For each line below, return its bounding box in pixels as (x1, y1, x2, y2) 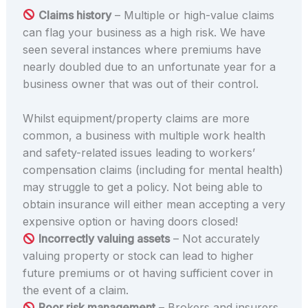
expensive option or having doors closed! (22, 214, 238, 229)
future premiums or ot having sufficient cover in (22, 266, 273, 280)
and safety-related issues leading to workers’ (22, 146, 255, 160)
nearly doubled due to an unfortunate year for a (22, 59, 276, 74)
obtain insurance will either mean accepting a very (22, 197, 285, 212)
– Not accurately (169, 232, 260, 246)
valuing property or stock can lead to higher (22, 249, 254, 263)
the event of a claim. (22, 283, 129, 298)
